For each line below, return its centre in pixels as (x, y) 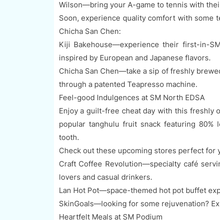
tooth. (69, 137)
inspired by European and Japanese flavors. (135, 58)
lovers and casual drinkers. (106, 177)
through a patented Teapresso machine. (128, 84)
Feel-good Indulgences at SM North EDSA (132, 98)
